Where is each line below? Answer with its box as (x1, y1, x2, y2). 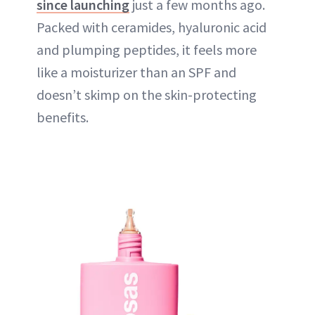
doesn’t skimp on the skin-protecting (37, 86, 257, 104)
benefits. (37, 108, 89, 127)
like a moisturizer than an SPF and (37, 63, 236, 82)
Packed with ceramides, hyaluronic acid (37, 18, 266, 37)
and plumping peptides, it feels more (37, 41, 257, 59)
